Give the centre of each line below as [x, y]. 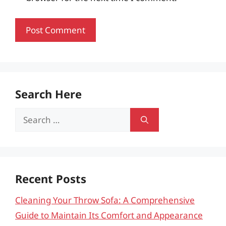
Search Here [48, 94]
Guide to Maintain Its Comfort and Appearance [109, 215]
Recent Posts [51, 179]
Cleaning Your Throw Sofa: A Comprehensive [105, 200]
